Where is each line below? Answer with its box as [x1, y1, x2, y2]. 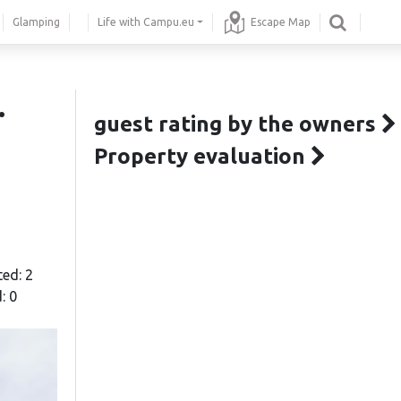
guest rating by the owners [94, 112, 381, 136]
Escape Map [251, 15, 311, 28]
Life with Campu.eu [98, 15, 194, 28]
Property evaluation [94, 144, 311, 168]
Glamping [13, 15, 60, 28]
